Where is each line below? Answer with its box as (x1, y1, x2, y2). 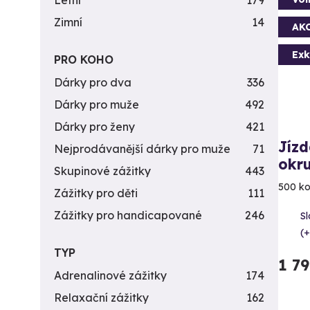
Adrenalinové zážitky (54, 268, 167, 282)
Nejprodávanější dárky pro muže (54, 142, 230, 156)
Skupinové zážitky (54, 164, 151, 178)
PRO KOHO (54, 53, 113, 66)
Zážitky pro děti (54, 186, 138, 200)
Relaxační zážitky (54, 291, 149, 304)
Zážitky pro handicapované (54, 208, 202, 222)
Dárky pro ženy (54, 120, 135, 134)
